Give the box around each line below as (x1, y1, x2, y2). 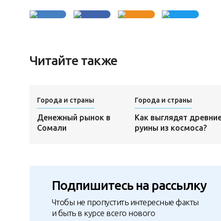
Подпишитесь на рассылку (51, 178, 207, 192)
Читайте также (29, 53, 117, 68)
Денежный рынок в (37, 112, 110, 122)
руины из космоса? (134, 123, 207, 132)
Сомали (37, 123, 67, 132)
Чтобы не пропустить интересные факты (51, 197, 199, 207)
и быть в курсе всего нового (51, 208, 155, 218)
